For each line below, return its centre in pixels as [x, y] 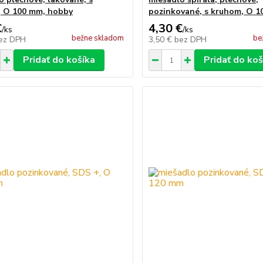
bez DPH [191, 40]
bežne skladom [98, 38]
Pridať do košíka [59, 60]
